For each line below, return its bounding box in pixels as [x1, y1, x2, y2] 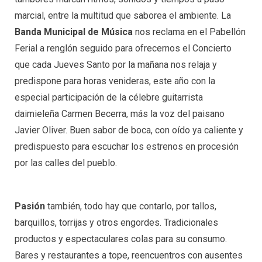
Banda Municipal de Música [15, 26, 133, 38]
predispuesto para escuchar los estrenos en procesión [15, 141, 239, 153]
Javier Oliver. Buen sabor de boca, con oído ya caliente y [15, 125, 243, 136]
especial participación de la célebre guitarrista [15, 92, 203, 104]
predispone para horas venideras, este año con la [15, 75, 215, 87]
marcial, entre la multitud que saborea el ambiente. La [15, 10, 231, 22]
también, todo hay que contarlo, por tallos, [45, 200, 216, 212]
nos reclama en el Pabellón [133, 26, 246, 38]
